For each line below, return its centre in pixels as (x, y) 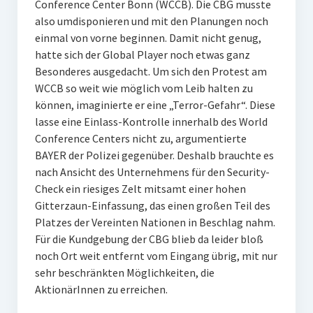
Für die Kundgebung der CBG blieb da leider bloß (149, 239)
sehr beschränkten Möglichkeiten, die (124, 272)
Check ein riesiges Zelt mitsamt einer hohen (140, 189)
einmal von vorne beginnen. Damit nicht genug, (148, 38)
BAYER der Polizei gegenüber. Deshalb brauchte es (154, 155)
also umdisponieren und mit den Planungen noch (151, 21)
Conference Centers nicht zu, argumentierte (140, 138)
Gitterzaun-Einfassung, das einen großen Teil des (152, 205)
